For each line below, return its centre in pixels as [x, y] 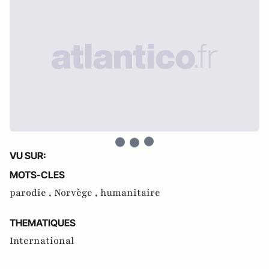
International [42, 240]
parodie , [32, 192]
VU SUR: [28, 155]
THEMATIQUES [43, 222]
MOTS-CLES [37, 174]
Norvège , [77, 192]
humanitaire [130, 192]
